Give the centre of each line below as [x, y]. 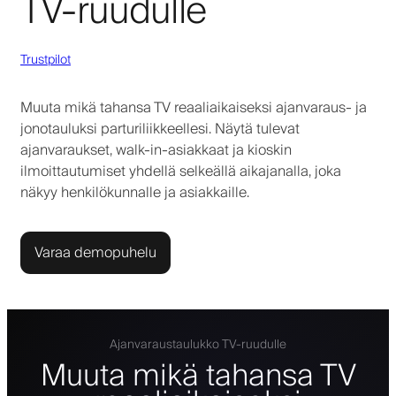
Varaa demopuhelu [95, 252]
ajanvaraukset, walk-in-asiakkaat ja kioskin [156, 150]
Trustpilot [46, 60]
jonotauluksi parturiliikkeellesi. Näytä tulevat [160, 129]
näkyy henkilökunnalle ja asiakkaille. [135, 192]
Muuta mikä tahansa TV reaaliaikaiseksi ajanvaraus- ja [194, 107]
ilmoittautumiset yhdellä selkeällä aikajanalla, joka [181, 171]
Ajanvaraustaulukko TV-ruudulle [198, 344]
